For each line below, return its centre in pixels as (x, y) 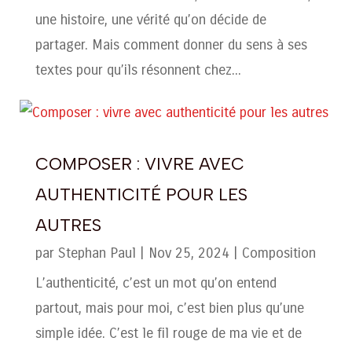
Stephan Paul (97, 253)
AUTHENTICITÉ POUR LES (141, 194)
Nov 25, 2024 (189, 253)
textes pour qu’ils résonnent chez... (138, 70)
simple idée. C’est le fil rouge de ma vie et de (168, 333)
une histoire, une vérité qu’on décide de (150, 19)
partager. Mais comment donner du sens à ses (171, 44)
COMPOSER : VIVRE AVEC (139, 163)
